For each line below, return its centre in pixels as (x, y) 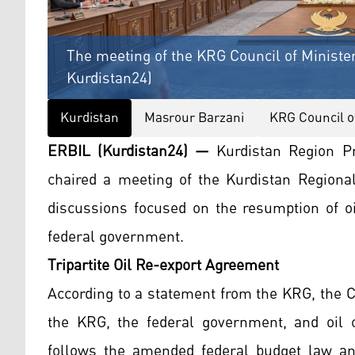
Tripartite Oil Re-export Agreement (163, 265)
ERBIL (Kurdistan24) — (129, 151)
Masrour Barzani (194, 118)
